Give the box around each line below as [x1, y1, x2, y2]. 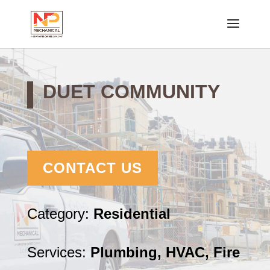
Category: [27, 206, 93, 222]
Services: [27, 244, 90, 261]
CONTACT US [42, 160, 142, 177]
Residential [93, 206, 171, 222]
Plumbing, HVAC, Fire [90, 244, 240, 261]
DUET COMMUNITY [42, 80, 220, 102]
